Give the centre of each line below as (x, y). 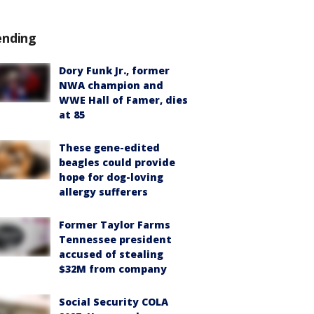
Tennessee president (115, 239)
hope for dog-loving (111, 177)
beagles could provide (117, 162)
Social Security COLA (114, 302)
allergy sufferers (103, 192)
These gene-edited (109, 148)
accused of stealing (111, 254)
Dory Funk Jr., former (114, 70)
